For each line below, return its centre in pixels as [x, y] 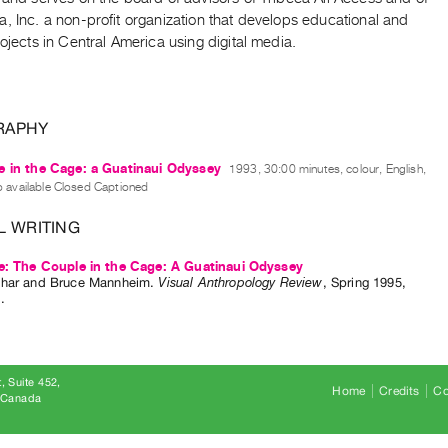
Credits [399, 390]
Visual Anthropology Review [240, 282]
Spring [349, 282]
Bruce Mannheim [100, 282]
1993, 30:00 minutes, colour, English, [327, 169]
